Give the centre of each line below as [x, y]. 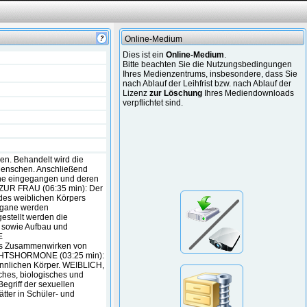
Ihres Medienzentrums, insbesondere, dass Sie [210, 74]
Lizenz [136, 93]
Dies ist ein [145, 55]
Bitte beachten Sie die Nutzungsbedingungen [208, 64]
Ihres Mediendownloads [248, 93]
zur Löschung [176, 93]
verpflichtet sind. [153, 103]
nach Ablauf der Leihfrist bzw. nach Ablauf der [207, 84]
